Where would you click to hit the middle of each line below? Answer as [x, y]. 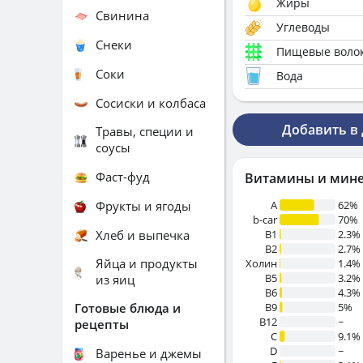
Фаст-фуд [123, 176]
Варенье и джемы [149, 353]
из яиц [115, 280]
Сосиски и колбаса [151, 102]
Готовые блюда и [128, 308]
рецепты [102, 324]
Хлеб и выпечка [143, 235]
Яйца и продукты [147, 263]
